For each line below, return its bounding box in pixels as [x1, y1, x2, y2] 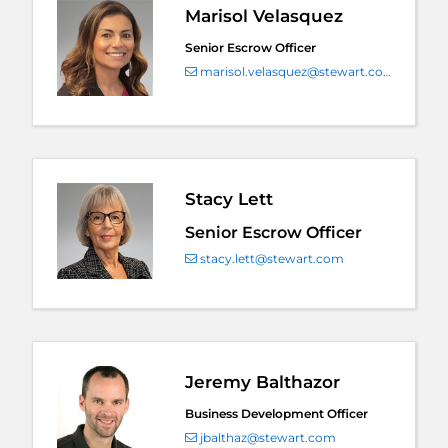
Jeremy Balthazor [185, 372, 340, 393]
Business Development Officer [185, 406, 368, 422]
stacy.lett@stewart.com [197, 251, 344, 267]
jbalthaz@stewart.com [197, 430, 336, 446]
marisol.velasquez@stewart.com [197, 64, 383, 80]
